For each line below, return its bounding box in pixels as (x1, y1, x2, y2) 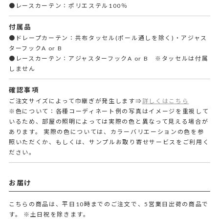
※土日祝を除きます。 (22, 210, 90, 218)
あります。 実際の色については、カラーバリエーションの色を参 (8, 128, 204, 135)
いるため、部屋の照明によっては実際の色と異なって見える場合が (8, 117, 209, 125)
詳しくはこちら (142, 97, 189, 105)
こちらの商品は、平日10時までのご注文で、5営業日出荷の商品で (8, 200, 209, 208)
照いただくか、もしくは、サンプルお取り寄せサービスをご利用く (8, 138, 210, 146)
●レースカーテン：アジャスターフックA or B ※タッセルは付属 (8, 54, 209, 62)
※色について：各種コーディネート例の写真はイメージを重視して (8, 107, 209, 115)
